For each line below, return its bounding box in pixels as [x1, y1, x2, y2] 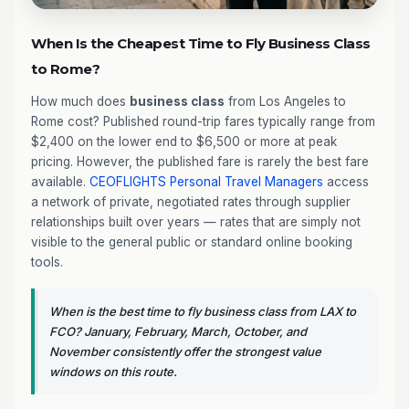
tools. [31, 255, 63, 269]
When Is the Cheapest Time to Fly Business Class [31, 35, 371, 52]
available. [31, 174, 89, 189]
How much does [31, 94, 130, 109]
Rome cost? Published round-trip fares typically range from [31, 114, 375, 129]
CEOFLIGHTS [89, 174, 166, 189]
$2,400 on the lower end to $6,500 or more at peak [31, 134, 337, 149]
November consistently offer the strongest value [49, 344, 321, 359]
